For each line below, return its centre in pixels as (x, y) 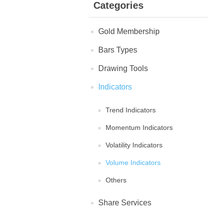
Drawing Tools (123, 69)
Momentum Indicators (139, 128)
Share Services (125, 203)
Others (116, 180)
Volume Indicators (133, 163)
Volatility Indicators (134, 145)
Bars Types (118, 50)
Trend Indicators (131, 110)
